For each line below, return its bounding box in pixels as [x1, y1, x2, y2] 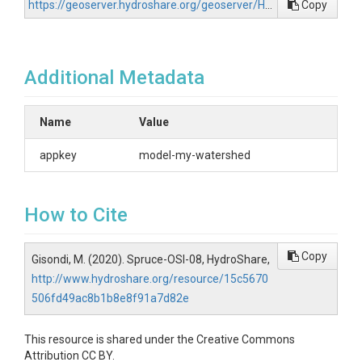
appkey [40, 149, 77, 162]
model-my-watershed [139, 149, 250, 162]
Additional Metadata [24, 66, 204, 89]
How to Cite [24, 204, 128, 226]
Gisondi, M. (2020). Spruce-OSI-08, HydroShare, [32, 253, 270, 266]
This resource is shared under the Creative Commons [24, 333, 295, 346]
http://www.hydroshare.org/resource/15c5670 [32, 272, 268, 285]
